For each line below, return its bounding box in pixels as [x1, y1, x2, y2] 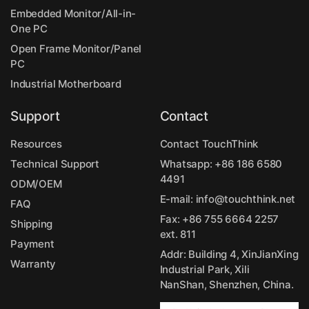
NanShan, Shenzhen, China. [159, 277, 294, 291]
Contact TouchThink [159, 137, 259, 150]
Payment [10, 237, 54, 250]
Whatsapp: [159, 157, 215, 170]
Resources [10, 137, 62, 150]
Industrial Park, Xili [159, 262, 250, 276]
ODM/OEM [10, 177, 62, 190]
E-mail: [159, 192, 196, 206]
